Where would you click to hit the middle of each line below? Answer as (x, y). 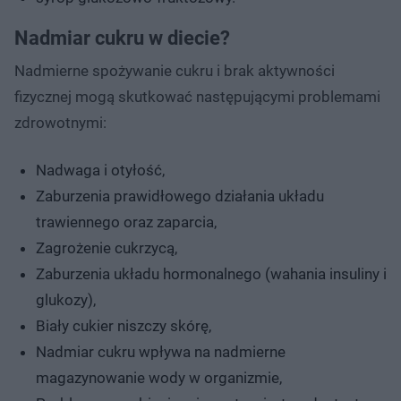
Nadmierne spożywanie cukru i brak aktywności (175, 70)
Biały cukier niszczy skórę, (124, 325)
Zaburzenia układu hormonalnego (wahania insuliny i (211, 273)
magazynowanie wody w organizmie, (159, 377)
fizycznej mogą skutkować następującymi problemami (197, 96)
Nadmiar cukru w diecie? (122, 38)
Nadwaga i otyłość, (100, 170)
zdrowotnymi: (60, 122)
